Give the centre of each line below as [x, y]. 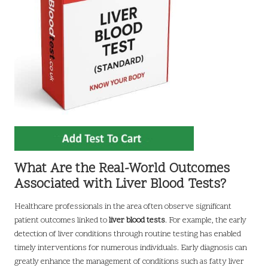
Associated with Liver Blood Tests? [120, 185]
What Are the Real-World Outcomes [122, 169]
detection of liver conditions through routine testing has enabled [128, 234]
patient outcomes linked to [62, 221]
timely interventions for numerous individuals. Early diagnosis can [131, 248]
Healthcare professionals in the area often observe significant [123, 207]
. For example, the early [206, 221]
